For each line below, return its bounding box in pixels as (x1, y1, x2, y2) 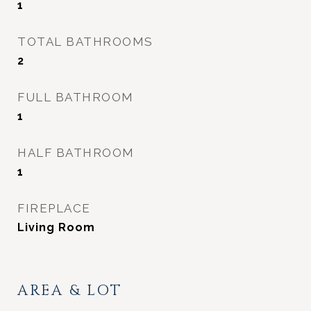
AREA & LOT (17, 281, 122, 301)
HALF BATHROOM (17, 146, 135, 160)
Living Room (17, 221, 95, 234)
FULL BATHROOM (17, 90, 134, 104)
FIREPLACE (17, 201, 91, 215)
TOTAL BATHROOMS (17, 35, 153, 49)
